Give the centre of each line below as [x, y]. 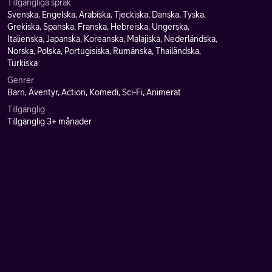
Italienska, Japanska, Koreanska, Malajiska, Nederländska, [112, 39]
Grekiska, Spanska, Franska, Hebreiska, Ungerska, [98, 27]
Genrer [21, 80]
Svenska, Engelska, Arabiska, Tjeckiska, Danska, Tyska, [107, 15]
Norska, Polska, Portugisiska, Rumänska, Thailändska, [104, 51]
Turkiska [22, 63]
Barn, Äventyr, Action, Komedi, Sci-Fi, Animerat [94, 92]
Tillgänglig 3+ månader [49, 121]
